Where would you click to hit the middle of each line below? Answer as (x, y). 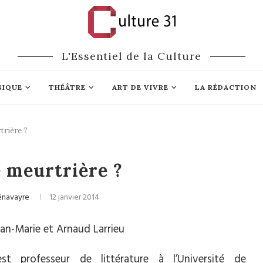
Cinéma (17, 160)
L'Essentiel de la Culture (131, 56)
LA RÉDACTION (225, 87)
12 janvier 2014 (75, 198)
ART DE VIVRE (140, 87)
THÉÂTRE (67, 87)
